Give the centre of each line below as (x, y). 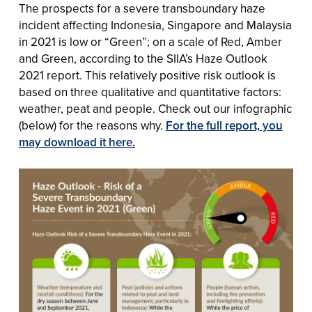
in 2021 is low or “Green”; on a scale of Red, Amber (150, 42)
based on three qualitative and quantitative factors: (150, 92)
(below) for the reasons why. (92, 125)
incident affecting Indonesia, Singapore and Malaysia (155, 25)
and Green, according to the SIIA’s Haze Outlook (143, 58)
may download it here (75, 142)
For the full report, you (224, 125)
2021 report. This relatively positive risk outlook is (147, 75)
